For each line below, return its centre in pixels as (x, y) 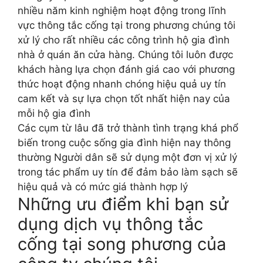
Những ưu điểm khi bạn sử (123, 204)
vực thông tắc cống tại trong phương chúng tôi (127, 25)
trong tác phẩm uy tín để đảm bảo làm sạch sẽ (128, 172)
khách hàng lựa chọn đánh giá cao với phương (126, 69)
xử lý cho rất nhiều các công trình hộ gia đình (124, 40)
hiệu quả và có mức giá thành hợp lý (103, 186)
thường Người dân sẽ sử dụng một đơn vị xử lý (127, 157)
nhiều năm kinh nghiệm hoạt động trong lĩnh (122, 10)
